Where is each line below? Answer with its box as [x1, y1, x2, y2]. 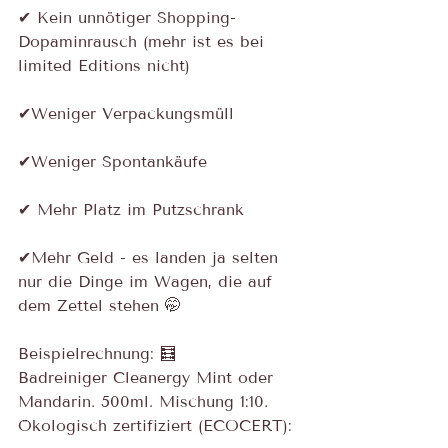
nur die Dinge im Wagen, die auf [18, 272, 278, 291]
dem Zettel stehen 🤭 [18, 296, 181, 315]
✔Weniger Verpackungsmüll [18, 104, 234, 123]
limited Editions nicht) [18, 56, 190, 75]
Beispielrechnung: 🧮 [18, 344, 176, 363]
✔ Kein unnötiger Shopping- [18, 8, 236, 27]
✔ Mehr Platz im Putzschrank [18, 200, 244, 219]
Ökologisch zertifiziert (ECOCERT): [18, 416, 292, 435]
